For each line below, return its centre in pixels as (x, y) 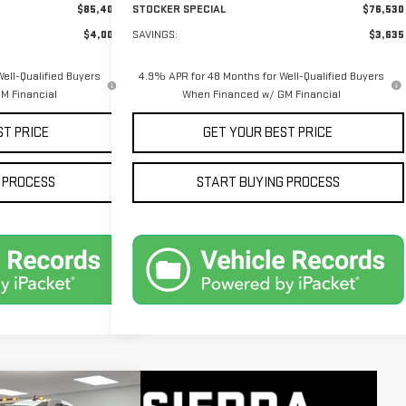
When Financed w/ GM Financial (261, 94)
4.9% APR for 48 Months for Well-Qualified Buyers (261, 76)
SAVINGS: (155, 34)
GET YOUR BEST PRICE (268, 132)
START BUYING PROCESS (268, 182)
